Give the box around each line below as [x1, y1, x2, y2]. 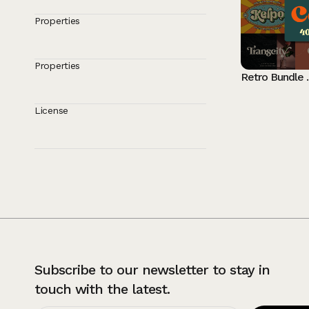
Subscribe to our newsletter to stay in [34, 261, 270, 278]
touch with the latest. [34, 281, 170, 297]
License [34, 105, 68, 116]
